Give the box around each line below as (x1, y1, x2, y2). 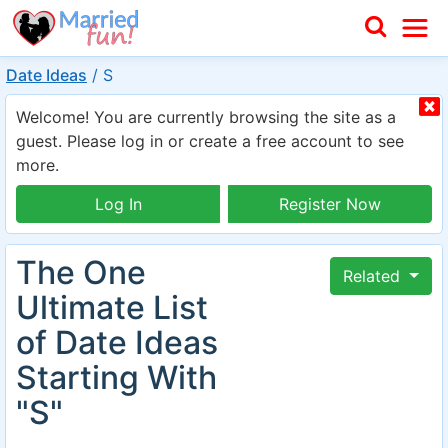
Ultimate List (16, 288, 208, 327)
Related (343, 266, 406, 286)
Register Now (279, 194, 381, 214)
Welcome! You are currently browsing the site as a (16, 107, 396, 127)
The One (16, 253, 146, 292)
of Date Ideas (16, 323, 218, 362)
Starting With (16, 358, 217, 397)
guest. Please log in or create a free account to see (16, 131, 404, 151)
